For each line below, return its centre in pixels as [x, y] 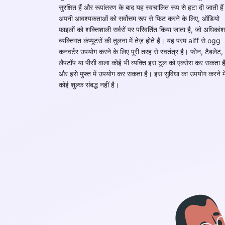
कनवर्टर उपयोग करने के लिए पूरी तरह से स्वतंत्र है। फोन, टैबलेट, [141, 51]
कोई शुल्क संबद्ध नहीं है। [89, 84]
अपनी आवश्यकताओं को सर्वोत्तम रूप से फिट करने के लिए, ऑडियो [139, 18]
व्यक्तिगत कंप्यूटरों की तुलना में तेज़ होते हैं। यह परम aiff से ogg [140, 40]
